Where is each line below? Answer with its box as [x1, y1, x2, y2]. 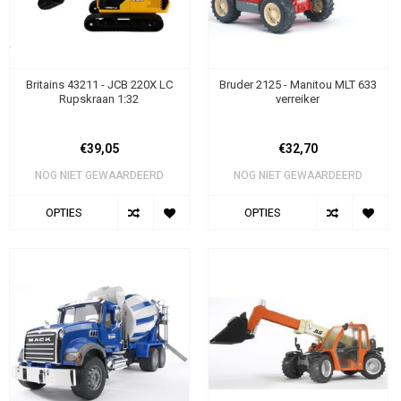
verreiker [276, 92, 320, 107]
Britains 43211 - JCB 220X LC [25, 78, 173, 92]
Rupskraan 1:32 [59, 92, 140, 107]
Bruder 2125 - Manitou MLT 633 [218, 78, 377, 92]
